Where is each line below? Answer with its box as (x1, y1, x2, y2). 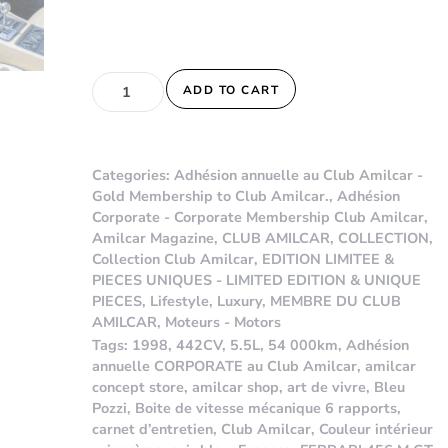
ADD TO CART (182, 82, 280, 98)
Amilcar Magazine (92, 227, 214, 248)
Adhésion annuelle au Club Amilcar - (174, 164, 423, 185)
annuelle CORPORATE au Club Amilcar (92, 355, 357, 376)
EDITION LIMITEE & (262, 248, 394, 269)
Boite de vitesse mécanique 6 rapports (135, 397, 397, 418)
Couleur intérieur (319, 418, 433, 439)
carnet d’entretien (92, 418, 213, 439)
